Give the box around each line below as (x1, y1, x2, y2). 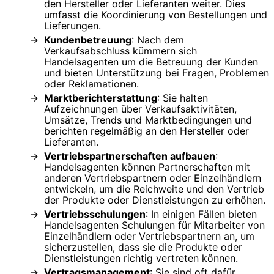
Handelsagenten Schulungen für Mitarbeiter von (44, 218, 265, 231)
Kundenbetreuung (44, 33, 131, 46)
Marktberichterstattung (44, 91, 157, 104)
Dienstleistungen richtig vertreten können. (44, 251, 238, 264)
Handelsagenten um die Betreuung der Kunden (44, 55, 258, 68)
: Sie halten (157, 91, 208, 104)
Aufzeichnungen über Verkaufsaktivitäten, (44, 102, 237, 115)
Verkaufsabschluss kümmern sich (44, 44, 197, 57)
